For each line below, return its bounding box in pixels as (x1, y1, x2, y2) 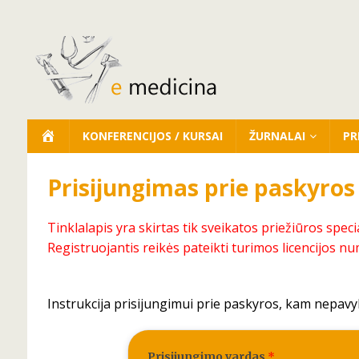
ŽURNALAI (248, 128, 305, 143)
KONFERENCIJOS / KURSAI (82, 128, 223, 143)
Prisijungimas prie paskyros (46, 172, 355, 203)
